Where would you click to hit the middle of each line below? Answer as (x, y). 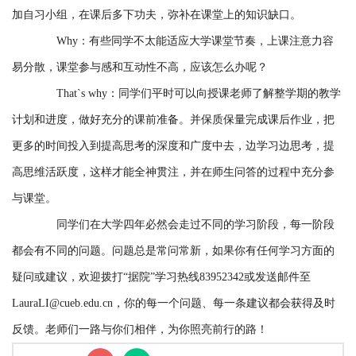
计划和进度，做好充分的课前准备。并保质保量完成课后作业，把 (173, 120)
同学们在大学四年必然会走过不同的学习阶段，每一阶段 (195, 225)
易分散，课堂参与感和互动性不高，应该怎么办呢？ (140, 68)
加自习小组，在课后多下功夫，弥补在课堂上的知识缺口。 (157, 15)
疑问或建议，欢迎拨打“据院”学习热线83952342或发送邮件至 (161, 277)
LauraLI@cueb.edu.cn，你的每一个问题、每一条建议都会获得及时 (174, 304)
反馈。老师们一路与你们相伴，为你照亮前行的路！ (140, 330)
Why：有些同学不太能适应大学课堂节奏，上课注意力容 (195, 41)
